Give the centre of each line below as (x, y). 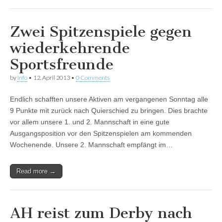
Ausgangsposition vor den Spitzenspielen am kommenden (101, 134)
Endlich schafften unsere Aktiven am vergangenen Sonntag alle (109, 99)
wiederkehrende (70, 48)
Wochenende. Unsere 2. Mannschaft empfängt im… (91, 145)
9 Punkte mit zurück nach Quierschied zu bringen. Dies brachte (109, 111)
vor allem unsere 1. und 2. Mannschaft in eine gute (90, 122)
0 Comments (93, 78)
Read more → (36, 171)
